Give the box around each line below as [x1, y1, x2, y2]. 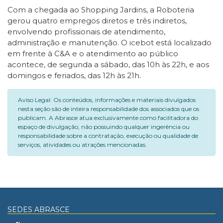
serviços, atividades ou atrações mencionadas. [18, 141, 147, 148]
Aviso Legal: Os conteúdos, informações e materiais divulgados [18, 96, 196, 104]
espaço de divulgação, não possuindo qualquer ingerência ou [18, 123, 190, 130]
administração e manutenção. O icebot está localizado [7, 38, 212, 47]
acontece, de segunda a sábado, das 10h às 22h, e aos [7, 60, 209, 69]
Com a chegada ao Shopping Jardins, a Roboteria [7, 5, 194, 14]
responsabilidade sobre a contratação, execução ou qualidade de [18, 132, 198, 139]
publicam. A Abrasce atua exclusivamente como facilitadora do [18, 114, 198, 121]
